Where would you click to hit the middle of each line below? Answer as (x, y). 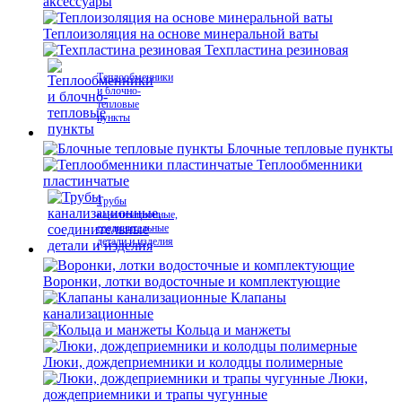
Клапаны (258, 297)
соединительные (133, 228)
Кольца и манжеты (233, 330)
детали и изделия (135, 241)
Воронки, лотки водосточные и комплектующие (192, 281)
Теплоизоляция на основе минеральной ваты (181, 34)
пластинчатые (86, 181)
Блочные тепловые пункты (310, 149)
